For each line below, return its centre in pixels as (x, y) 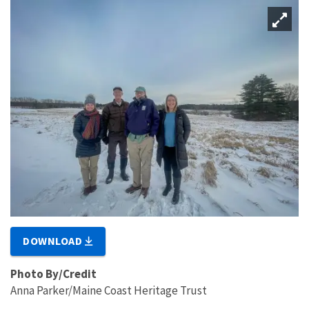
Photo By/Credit (53, 273)
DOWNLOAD (54, 240)
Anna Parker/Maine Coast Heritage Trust (109, 290)
